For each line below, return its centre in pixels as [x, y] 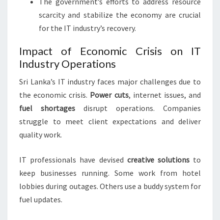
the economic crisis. [55, 95]
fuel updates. [41, 200]
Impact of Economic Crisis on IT [110, 51]
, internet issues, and [165, 95]
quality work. [41, 135]
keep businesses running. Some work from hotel [110, 173]
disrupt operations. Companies [138, 108]
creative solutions [158, 160]
